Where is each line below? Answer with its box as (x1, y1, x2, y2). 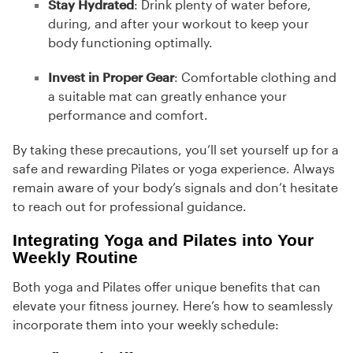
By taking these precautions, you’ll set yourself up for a (13, 142, 339, 158)
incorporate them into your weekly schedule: (13, 317, 279, 333)
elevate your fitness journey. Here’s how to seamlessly (13, 298, 333, 314)
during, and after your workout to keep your (48, 16, 309, 32)
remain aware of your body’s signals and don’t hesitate (13, 180, 338, 195)
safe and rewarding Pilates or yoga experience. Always (13, 161, 335, 176)
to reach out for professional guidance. (13, 199, 247, 214)
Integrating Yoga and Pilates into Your (13, 231, 314, 250)
